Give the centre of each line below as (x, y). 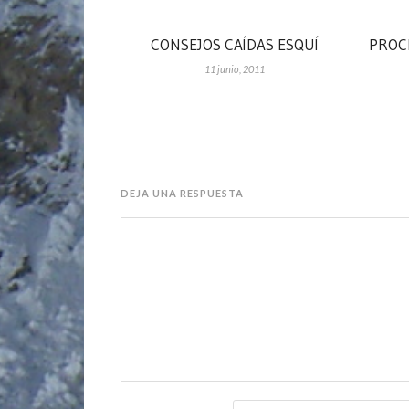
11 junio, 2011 (235, 68)
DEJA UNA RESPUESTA (182, 193)
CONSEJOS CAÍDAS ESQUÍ (235, 44)
